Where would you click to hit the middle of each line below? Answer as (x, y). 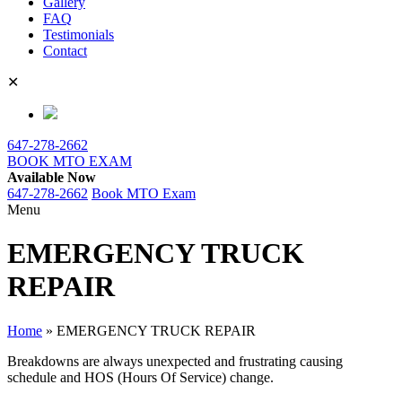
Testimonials (79, 35)
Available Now (52, 177)
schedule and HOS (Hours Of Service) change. (140, 377)
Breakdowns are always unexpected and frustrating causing (175, 361)
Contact (65, 51)
